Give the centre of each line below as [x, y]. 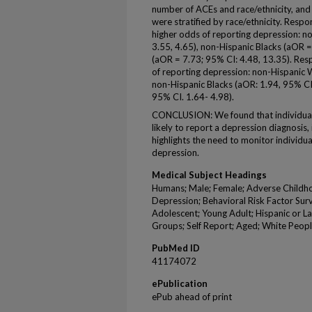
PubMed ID [176, 248]
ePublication [180, 283]
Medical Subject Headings [209, 175]
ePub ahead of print [192, 297]
